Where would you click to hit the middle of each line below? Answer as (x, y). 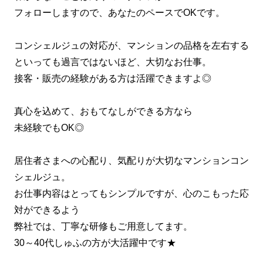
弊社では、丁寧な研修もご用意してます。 (103, 226)
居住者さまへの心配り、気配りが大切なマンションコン (131, 160)
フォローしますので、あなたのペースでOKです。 (119, 12)
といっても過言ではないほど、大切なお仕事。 (113, 62)
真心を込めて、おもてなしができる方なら (103, 111)
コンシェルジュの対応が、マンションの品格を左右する (131, 45)
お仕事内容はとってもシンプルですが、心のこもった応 (131, 193)
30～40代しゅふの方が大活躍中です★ (95, 242)
